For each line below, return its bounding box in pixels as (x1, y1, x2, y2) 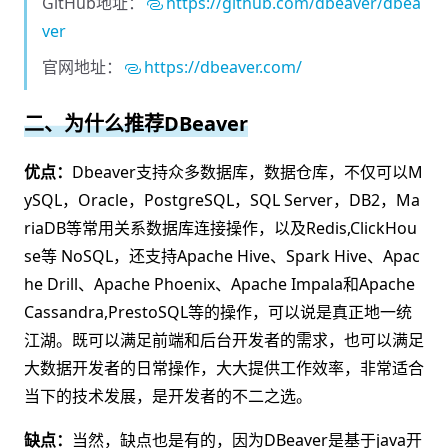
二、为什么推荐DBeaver (24, 110, 248, 137)
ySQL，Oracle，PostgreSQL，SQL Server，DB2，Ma (24, 189, 420, 211)
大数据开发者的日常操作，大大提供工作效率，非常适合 (24, 357, 424, 379)
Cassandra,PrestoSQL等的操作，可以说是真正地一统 (24, 301, 412, 323)
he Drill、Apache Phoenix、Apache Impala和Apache (24, 273, 415, 295)
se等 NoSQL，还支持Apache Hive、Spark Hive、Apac (24, 245, 420, 267)
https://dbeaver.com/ (144, 56, 302, 78)
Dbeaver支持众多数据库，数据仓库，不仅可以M (72, 161, 423, 183)
